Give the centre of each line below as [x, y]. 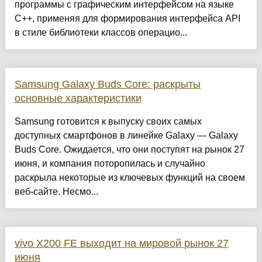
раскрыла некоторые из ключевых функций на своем [130, 178]
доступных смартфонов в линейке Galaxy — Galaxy [126, 136]
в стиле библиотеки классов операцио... [101, 33]
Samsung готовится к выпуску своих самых [108, 122]
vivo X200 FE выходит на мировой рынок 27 [121, 244]
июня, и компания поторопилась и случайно [110, 164]
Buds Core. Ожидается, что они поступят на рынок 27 [129, 150]
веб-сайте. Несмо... [56, 192]
